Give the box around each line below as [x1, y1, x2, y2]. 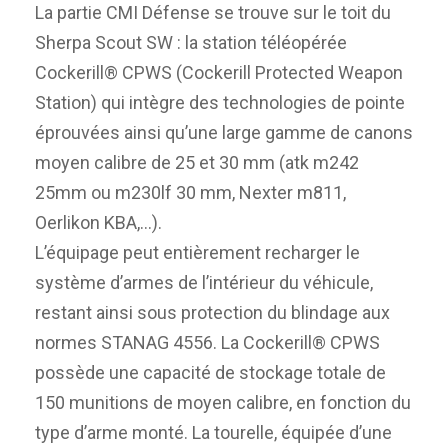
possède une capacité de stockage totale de [35, 361, 386, 383]
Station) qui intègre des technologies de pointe [35, 91, 405, 113]
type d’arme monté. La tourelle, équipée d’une [35, 421, 392, 443]
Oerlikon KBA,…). [35, 211, 162, 233]
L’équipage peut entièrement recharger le [35, 241, 360, 263]
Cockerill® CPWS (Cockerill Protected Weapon [35, 61, 403, 83]
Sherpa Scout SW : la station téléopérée [35, 31, 347, 53]
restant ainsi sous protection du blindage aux [35, 301, 390, 323]
